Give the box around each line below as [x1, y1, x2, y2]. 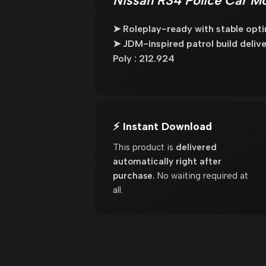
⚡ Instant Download [112, 119, 212, 133]
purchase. [112, 170, 155, 181]
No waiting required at [154, 170, 248, 181]
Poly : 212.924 [112, 52, 175, 64]
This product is [112, 141, 176, 153]
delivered [175, 141, 217, 153]
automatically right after [112, 156, 221, 167]
